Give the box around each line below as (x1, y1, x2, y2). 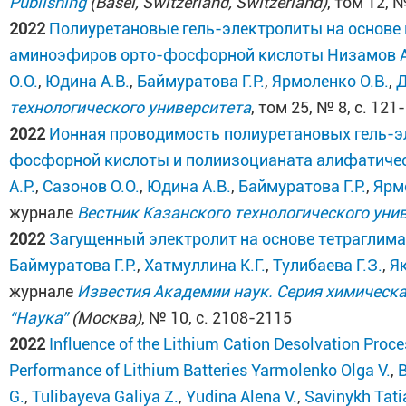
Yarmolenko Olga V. (251, 361, 391, 380)
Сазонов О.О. (43, 177, 140, 196)
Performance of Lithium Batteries (9, 361, 248, 380)
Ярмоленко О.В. (272, 72, 390, 91)
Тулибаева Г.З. (273, 256, 383, 275)
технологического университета (9, 98, 252, 117)
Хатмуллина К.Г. (144, 256, 266, 275)
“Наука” (9, 308, 69, 327)
